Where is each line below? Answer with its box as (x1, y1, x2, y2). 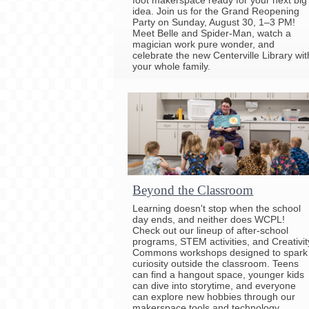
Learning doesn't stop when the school (132, 202, 301, 214)
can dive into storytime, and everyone (132, 279, 297, 291)
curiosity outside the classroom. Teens (132, 257, 299, 269)
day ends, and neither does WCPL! (132, 213, 286, 225)
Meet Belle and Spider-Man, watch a (132, 27, 292, 39)
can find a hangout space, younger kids (132, 268, 305, 280)
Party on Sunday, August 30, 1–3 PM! (132, 16, 296, 28)
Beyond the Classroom (132, 182, 254, 197)
